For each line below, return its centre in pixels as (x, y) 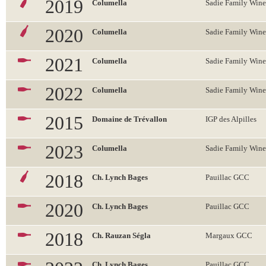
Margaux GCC (229, 235)
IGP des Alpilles (231, 119)
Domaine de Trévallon (129, 119)
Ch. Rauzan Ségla (121, 235)
